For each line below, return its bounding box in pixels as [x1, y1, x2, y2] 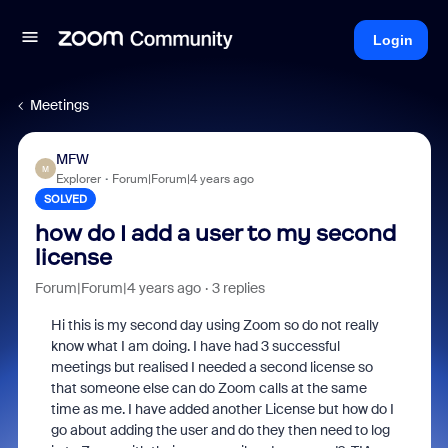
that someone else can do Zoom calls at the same [50, 379, 367, 397]
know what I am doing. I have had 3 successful [50, 337, 340, 355]
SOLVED [43, 192, 87, 206]
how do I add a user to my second [34, 220, 396, 247]
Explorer [55, 171, 101, 187]
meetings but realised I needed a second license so [50, 358, 373, 376]
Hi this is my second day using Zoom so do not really [50, 316, 379, 334]
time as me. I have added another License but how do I [50, 400, 394, 418]
